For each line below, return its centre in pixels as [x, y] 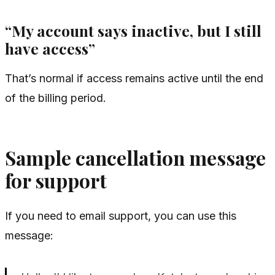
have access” [50, 48]
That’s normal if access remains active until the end [134, 78]
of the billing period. [56, 98]
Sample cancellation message [135, 157]
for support [56, 180]
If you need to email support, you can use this [121, 216]
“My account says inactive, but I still [133, 30]
